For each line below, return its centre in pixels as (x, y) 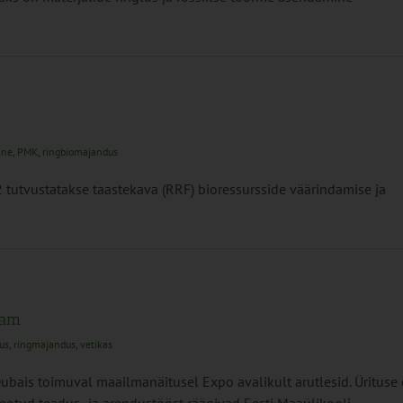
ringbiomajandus (80, 152)
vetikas (96, 344)
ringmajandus (45, 344)
